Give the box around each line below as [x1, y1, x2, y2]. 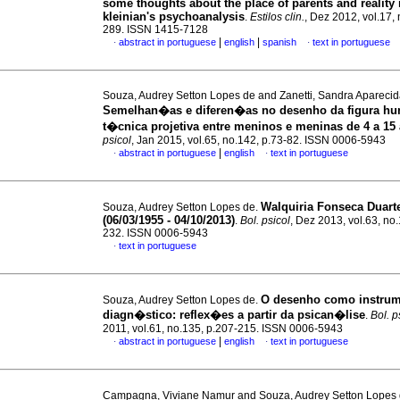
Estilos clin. [250, 11, 304, 23]
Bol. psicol [240, 214, 290, 227]
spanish [262, 37, 296, 47]
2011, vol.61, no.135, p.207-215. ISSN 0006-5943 [103, 322, 343, 335]
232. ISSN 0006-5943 [103, 227, 208, 239]
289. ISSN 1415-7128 [103, 23, 208, 36]
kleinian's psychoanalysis [103, 10, 245, 23]
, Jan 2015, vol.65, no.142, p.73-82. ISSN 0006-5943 [131, 134, 386, 146]
